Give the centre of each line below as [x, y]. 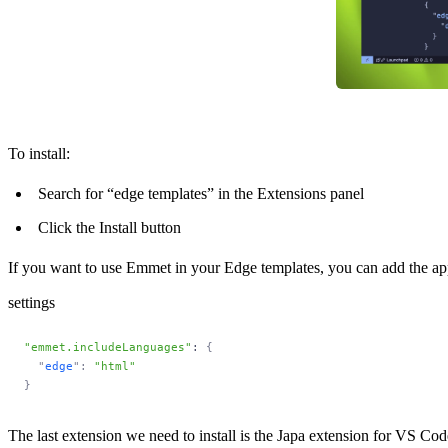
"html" [111, 366]
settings [31, 302]
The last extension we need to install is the [142, 435]
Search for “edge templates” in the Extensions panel [201, 193]
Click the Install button [109, 227]
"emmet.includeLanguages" [108, 346]
